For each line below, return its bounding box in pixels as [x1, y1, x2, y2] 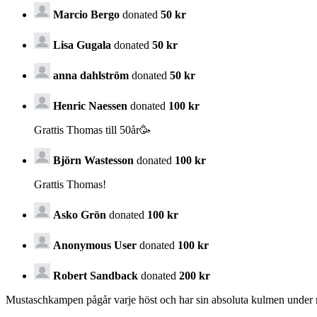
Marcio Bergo [53, 8, 120, 21]
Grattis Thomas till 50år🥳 [34, 123, 151, 136]
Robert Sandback [53, 269, 138, 282]
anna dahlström [53, 69, 129, 81]
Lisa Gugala [53, 38, 111, 51]
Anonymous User [53, 238, 137, 251]
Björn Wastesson [53, 154, 134, 166]
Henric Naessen [53, 99, 130, 112]
